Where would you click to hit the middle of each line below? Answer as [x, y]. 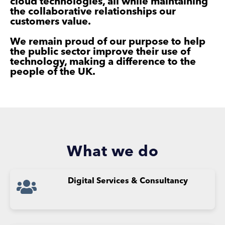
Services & [118, 182]
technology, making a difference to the [103, 63]
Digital [82, 182]
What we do [113, 152]
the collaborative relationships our [93, 12]
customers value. [50, 22]
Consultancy [163, 182]
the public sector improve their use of [100, 52]
